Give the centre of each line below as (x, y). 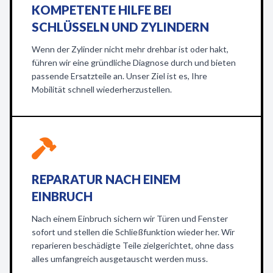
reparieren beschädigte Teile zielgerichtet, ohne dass (133, 245)
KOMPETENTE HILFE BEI (102, 10)
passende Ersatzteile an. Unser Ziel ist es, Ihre (119, 76)
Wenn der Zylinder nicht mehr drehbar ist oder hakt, (130, 49)
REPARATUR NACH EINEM (106, 179)
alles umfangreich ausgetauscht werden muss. (120, 259)
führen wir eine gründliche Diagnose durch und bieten (134, 62)
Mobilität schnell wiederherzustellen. (102, 89)
